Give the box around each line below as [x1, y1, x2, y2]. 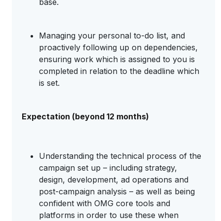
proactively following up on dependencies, [39, 42, 198, 52]
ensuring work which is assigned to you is [39, 54, 195, 64]
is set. [39, 78, 60, 88]
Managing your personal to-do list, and [39, 31, 185, 40]
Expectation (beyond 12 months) [22, 111, 149, 121]
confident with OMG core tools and [39, 198, 170, 208]
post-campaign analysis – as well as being [39, 186, 195, 196]
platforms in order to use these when [39, 210, 179, 220]
